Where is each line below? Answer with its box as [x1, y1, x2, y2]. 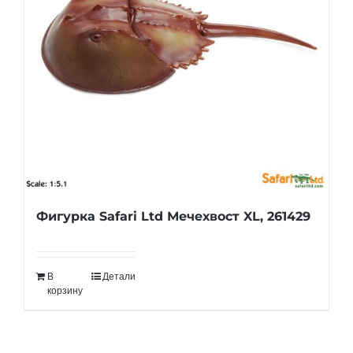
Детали [102, 271, 136, 282]
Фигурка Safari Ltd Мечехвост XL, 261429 [36, 209, 310, 224]
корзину [47, 285, 83, 296]
